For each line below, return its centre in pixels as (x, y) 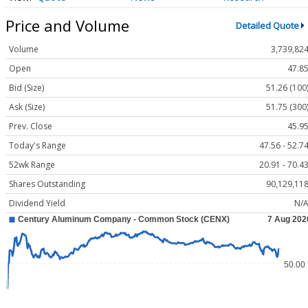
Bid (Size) (26, 88)
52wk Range (32, 165)
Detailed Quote (267, 25)
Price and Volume (67, 25)
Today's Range (37, 146)
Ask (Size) (27, 107)
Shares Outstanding (47, 184)
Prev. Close (31, 126)
